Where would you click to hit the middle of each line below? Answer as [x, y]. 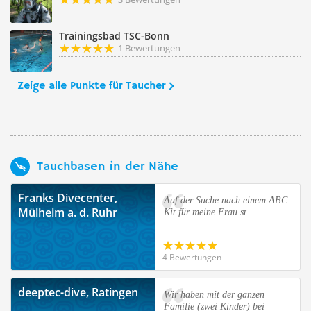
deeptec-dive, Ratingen [78, 292]
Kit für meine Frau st [205, 212]
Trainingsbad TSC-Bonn [114, 36]
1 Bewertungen [149, 48]
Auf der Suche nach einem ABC [226, 200]
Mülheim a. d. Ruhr [68, 212]
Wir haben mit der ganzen [214, 295]
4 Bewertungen [192, 257]
